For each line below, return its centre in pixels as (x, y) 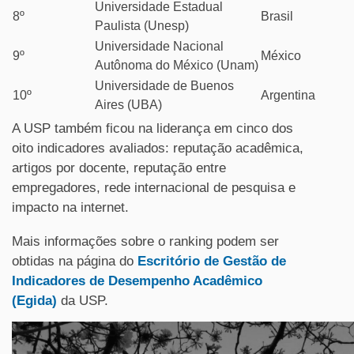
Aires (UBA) (128, 105)
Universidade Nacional (159, 46)
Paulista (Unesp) (142, 26)
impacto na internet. (70, 207)
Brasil (277, 16)
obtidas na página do (75, 261)
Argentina (288, 95)
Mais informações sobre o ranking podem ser (145, 241)
